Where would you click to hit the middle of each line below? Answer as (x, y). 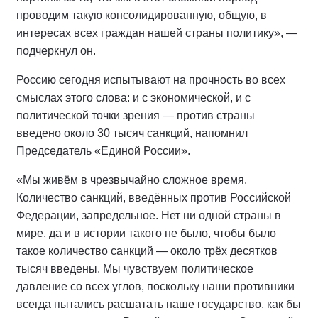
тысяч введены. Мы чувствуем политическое (135, 269)
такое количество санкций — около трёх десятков (147, 251)
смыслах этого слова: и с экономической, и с (133, 98)
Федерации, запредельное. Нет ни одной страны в (149, 215)
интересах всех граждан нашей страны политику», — (157, 33)
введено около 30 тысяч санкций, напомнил (132, 133)
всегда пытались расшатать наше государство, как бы (159, 304)
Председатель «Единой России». (103, 151)
